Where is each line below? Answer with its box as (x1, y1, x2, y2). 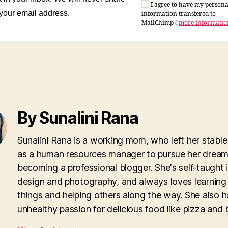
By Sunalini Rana (17, 107, 138, 128)
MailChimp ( (141, 19, 179, 27)
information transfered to (141, 10, 216, 18)
